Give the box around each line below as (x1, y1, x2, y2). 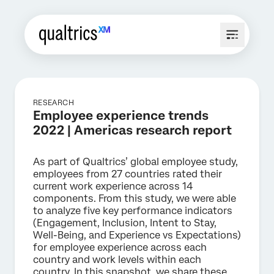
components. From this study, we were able (33, 193, 236, 204)
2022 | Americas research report (33, 123, 232, 138)
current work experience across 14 (33, 180, 193, 192)
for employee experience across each (33, 242, 207, 253)
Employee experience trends (33, 108, 209, 123)
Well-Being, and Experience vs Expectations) (33, 229, 241, 241)
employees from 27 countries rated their (33, 168, 222, 180)
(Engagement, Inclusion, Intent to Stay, (33, 217, 217, 229)
